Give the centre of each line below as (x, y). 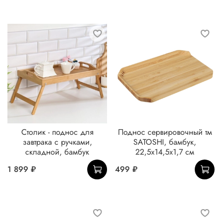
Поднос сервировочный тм (165, 132)
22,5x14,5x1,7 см (165, 152)
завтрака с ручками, (57, 142)
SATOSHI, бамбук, (165, 142)
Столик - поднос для (57, 132)
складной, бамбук (57, 152)
